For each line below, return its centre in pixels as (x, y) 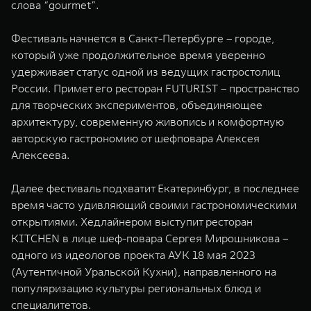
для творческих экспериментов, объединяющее (137, 105)
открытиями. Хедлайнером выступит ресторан (132, 221)
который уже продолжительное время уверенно (138, 55)
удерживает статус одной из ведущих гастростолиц (145, 72)
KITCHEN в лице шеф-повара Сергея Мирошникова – (150, 238)
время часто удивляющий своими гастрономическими (154, 205)
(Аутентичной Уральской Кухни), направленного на (144, 271)
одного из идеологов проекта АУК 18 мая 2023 (133, 255)
